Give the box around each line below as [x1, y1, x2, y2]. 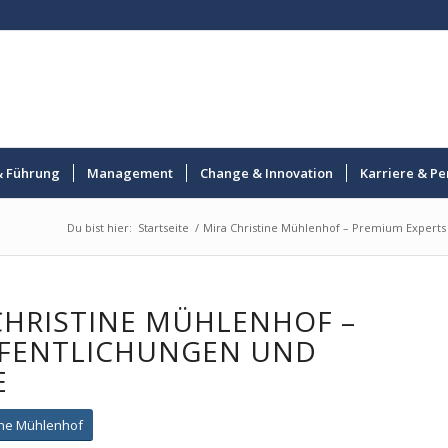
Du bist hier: [66, 220, 132, 235]
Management [87, 164, 174, 182]
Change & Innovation [200, 164, 334, 182]
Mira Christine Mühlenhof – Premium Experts [202, 220, 446, 235]
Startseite [137, 220, 189, 235]
